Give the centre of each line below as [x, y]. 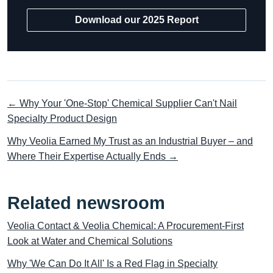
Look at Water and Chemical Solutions [90, 241]
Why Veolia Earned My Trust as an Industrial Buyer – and [130, 141]
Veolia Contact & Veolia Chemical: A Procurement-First [126, 226]
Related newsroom [86, 203]
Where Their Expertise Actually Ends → [93, 156]
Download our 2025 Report [136, 20]
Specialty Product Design [62, 119]
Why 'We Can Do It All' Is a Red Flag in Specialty [112, 264]
